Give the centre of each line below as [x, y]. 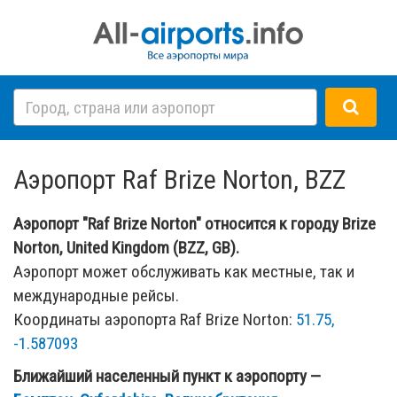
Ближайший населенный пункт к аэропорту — [167, 376]
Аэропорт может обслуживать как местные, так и [184, 271]
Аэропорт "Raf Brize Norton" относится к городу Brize [195, 223]
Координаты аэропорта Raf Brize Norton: [155, 319]
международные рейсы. [96, 295]
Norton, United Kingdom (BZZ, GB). [126, 247]
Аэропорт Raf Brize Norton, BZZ [179, 179]
